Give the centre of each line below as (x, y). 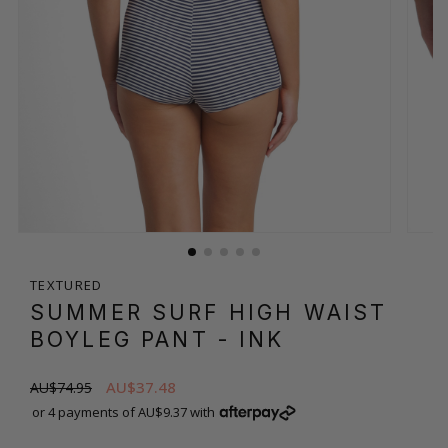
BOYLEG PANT (124, 339)
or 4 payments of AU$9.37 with (123, 411)
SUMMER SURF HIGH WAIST (209, 312)
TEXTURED (66, 284)
